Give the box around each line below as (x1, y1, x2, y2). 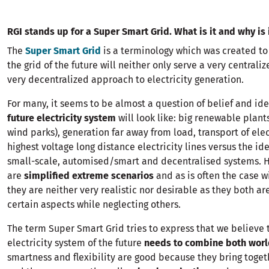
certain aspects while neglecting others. (7, 198, 181, 210)
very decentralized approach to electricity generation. (7, 73, 244, 85)
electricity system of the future (7, 237, 144, 249)
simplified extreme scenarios (24, 169, 154, 181)
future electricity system (7, 112, 118, 124)
